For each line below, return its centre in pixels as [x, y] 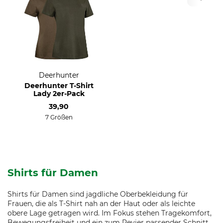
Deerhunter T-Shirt [59, 86]
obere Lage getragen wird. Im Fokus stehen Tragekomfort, [110, 213]
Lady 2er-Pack [59, 94]
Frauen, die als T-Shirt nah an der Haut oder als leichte [101, 204]
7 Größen [59, 117]
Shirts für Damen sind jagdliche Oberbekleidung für [98, 194]
